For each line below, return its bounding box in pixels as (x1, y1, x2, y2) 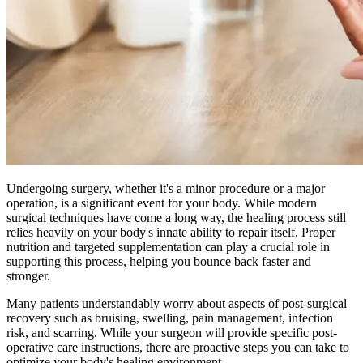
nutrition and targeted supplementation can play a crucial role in (6, 239, 330, 254)
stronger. (6, 268, 50, 283)
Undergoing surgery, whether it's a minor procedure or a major (6, 181, 325, 195)
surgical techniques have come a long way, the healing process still (6, 210, 346, 224)
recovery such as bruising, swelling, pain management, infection (6, 310, 333, 325)
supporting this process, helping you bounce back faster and (6, 254, 311, 268)
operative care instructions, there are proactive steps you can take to (6, 340, 349, 354)
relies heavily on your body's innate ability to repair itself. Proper (6, 224, 335, 239)
